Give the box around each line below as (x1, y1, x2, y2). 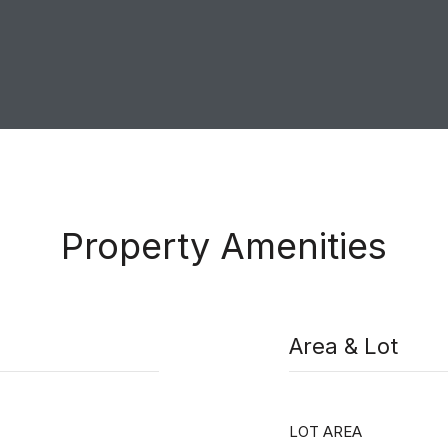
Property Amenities (61, 224, 387, 268)
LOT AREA (289, 422, 362, 441)
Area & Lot (289, 333, 398, 359)
